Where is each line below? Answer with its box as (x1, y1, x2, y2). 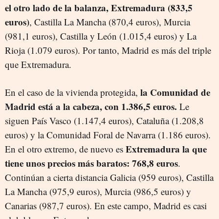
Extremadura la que (126, 142, 207, 155)
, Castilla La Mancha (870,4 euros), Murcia (29, 16, 190, 28)
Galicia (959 (110, 171, 158, 183)
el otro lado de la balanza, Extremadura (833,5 (5, 1, 193, 14)
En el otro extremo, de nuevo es (5, 143, 126, 155)
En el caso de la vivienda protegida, (5, 86, 140, 98)
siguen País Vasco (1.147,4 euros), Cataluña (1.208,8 (5, 114, 204, 127)
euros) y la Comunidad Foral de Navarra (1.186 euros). (5, 129, 211, 141)
